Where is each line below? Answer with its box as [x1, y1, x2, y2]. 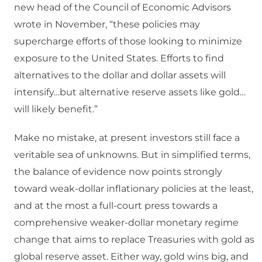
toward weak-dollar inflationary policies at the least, [14, 183, 253, 195]
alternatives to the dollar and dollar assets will [14, 70, 226, 81]
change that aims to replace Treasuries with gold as [14, 234, 254, 246]
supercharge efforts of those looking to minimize [14, 36, 242, 47]
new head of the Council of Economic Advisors [14, 2, 231, 13]
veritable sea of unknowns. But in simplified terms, [14, 149, 250, 161]
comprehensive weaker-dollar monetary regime [14, 217, 239, 229]
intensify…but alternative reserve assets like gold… [14, 87, 246, 98]
